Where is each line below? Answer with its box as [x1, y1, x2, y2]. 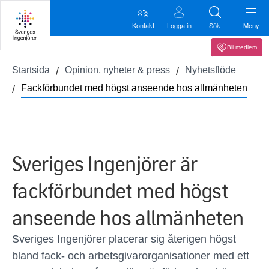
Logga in [166, 20, 192, 30]
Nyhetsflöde [185, 65, 236, 75]
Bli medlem [227, 44, 257, 50]
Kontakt [131, 20, 154, 30]
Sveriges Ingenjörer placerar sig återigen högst [12, 233, 236, 245]
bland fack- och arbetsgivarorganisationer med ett [12, 250, 249, 262]
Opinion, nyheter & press [65, 65, 170, 75]
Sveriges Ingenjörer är [12, 150, 198, 177]
